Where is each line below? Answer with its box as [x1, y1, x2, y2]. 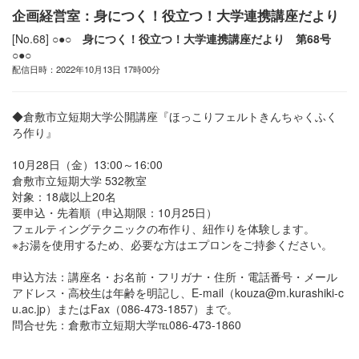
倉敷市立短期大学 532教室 [12, 172, 147, 188]
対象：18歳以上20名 [12, 188, 116, 204]
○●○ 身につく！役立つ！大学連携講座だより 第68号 [52, 30, 342, 46]
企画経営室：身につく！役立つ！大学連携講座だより [12, 6, 339, 25]
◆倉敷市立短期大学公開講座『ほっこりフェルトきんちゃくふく [12, 108, 337, 124]
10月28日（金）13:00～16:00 [12, 156, 163, 172]
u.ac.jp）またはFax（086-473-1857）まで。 [12, 301, 238, 317]
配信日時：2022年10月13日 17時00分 [12, 63, 160, 75]
